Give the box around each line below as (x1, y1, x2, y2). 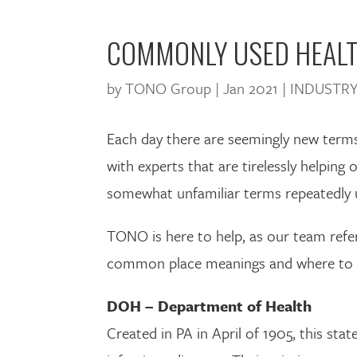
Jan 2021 (223, 76, 279, 99)
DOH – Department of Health (107, 295, 312, 317)
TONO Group (125, 76, 212, 99)
